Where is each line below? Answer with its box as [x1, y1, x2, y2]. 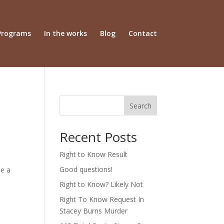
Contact [128, 28, 157, 38]
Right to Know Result [59, 149, 128, 159]
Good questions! [59, 164, 113, 174]
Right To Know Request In [59, 194, 144, 204]
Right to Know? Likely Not [59, 179, 143, 189]
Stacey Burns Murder [59, 206, 128, 215]
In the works [43, 28, 87, 38]
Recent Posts [59, 128, 137, 146]
